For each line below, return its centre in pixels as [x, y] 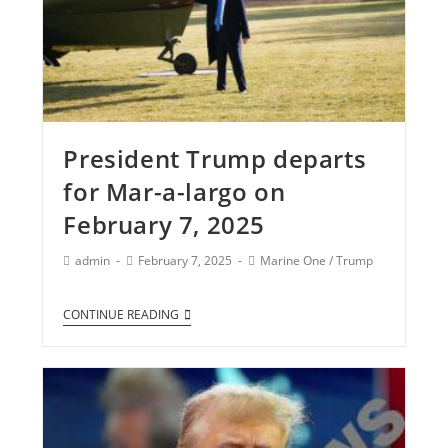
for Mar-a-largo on [174, 192]
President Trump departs [215, 159]
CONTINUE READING [121, 315]
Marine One [293, 261]
